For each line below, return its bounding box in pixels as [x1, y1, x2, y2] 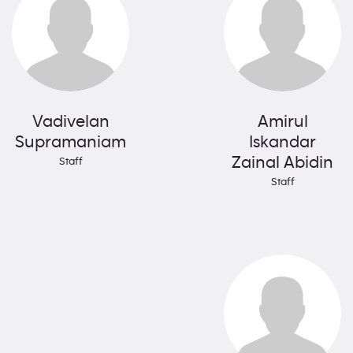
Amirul [257, 113, 308, 131]
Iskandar [249, 133, 316, 151]
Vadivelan [32, 113, 110, 131]
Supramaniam [15, 133, 126, 151]
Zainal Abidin [232, 154, 333, 172]
